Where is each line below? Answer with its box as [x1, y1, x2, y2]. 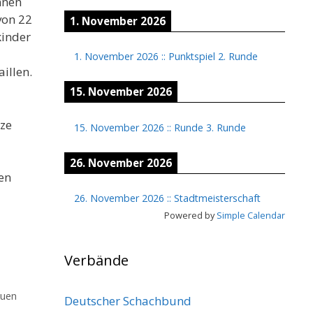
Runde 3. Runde [174, 120, 246, 134]
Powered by [164, 208, 217, 221]
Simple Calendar [217, 208, 285, 221]
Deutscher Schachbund [64, 292, 191, 309]
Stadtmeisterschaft [174, 191, 261, 205]
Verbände [64, 250, 129, 270]
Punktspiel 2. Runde [168, 50, 258, 64]
